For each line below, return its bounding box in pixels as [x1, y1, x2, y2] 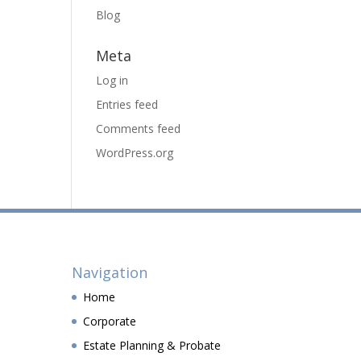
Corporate [83, 313, 137, 329]
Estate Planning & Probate [83, 337, 222, 353]
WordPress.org [96, 145, 174, 160]
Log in [96, 73, 129, 88]
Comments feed [96, 121, 181, 136]
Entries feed [96, 97, 159, 112]
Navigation [72, 262, 148, 282]
